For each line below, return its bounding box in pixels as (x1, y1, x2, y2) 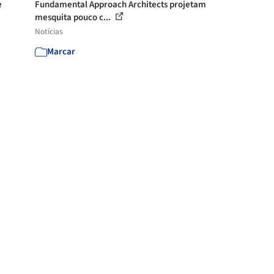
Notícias (35, 26, 64, 37)
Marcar (47, 45, 76, 58)
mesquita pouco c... (35, 11, 113, 24)
